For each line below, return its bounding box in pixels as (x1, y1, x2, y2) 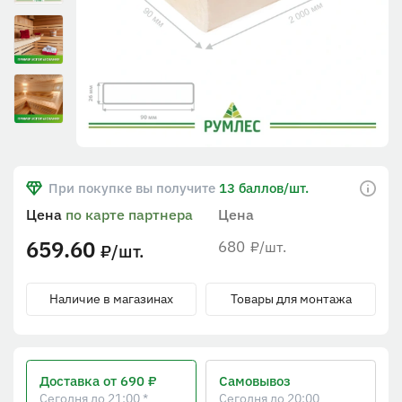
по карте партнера (66, 205, 193, 224)
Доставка (39, 372, 103, 390)
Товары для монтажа (230, 291, 352, 308)
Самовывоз (219, 372, 291, 390)
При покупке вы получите (48, 179, 215, 197)
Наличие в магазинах (49, 291, 173, 308)
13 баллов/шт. (215, 179, 309, 197)
